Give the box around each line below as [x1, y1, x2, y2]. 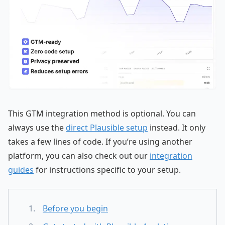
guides [8, 164, 34, 175]
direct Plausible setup [66, 122, 148, 133]
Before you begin [43, 202, 108, 214]
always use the [8, 122, 66, 133]
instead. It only [148, 122, 205, 133]
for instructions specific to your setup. [34, 164, 181, 175]
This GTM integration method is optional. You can [8, 107, 196, 119]
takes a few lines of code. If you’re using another [8, 136, 192, 147]
